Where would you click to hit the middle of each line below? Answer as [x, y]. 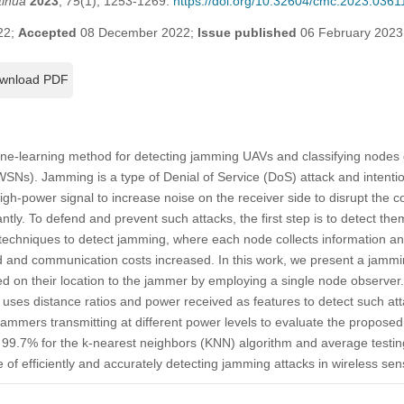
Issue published [247, 32]
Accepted [47, 32]
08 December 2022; [137, 32]
